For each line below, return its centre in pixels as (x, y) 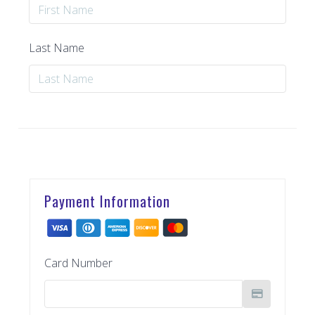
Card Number (78, 263)
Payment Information (107, 201)
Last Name (57, 47)
